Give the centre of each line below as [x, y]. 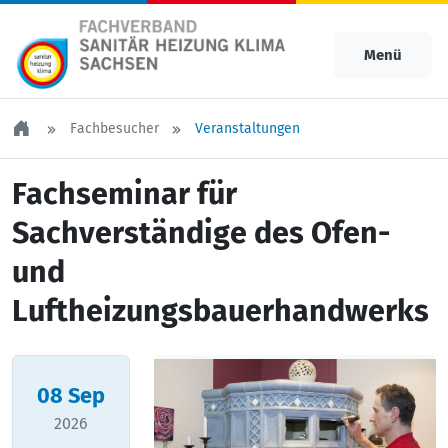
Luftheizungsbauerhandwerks [220, 311]
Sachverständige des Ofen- [201, 233]
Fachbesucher [114, 129]
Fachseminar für [124, 194]
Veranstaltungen [247, 129]
